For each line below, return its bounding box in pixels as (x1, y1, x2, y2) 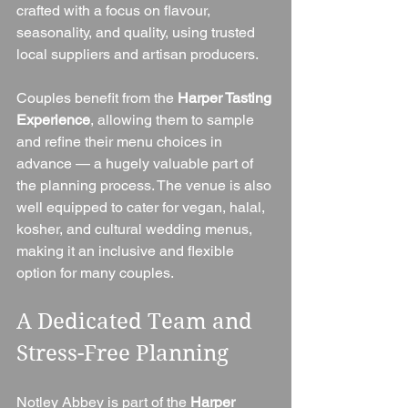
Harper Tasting (178, 88, 275, 107)
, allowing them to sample (90, 110, 258, 128)
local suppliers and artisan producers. (16, 45, 259, 63)
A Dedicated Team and (16, 308, 258, 334)
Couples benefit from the (16, 88, 178, 107)
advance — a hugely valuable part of (16, 154, 257, 172)
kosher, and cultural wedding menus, (16, 219, 256, 238)
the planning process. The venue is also (16, 176, 275, 194)
